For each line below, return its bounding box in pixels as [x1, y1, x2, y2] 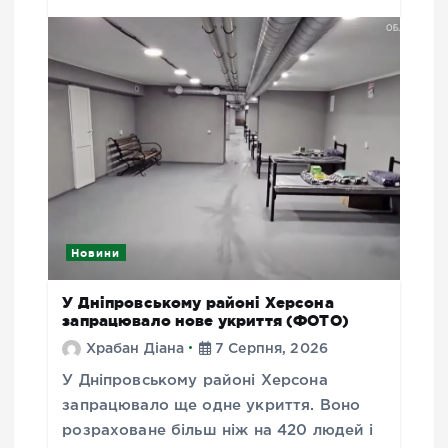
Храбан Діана [85, 342, 185, 355]
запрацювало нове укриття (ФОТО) [62, 312, 349, 330]
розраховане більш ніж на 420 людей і [62, 423, 374, 437]
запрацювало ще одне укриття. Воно [62, 398, 361, 412]
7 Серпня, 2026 [210, 342, 329, 355]
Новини [71, 246, 121, 259]
